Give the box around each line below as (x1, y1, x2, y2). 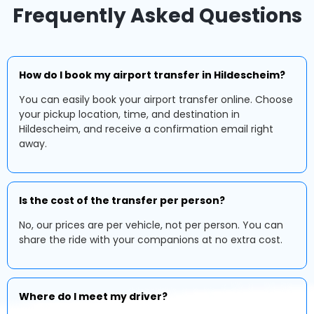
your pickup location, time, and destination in (19, 107, 240, 121)
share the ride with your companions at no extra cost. (19, 233, 282, 247)
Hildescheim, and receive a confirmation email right (19, 122, 273, 136)
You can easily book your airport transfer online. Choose (19, 93, 293, 107)
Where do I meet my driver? (19, 289, 168, 303)
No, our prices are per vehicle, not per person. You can (19, 218, 283, 232)
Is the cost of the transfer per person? (19, 193, 225, 207)
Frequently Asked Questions (12, 2, 302, 29)
